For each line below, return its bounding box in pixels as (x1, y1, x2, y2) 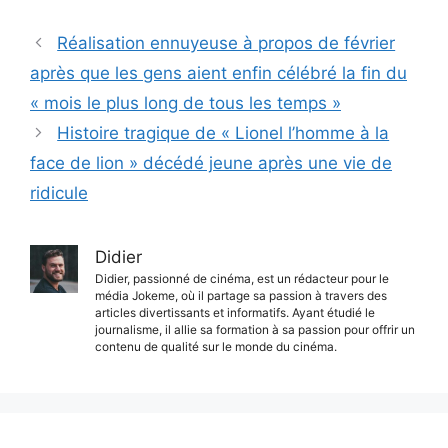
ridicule (30, 182, 88, 203)
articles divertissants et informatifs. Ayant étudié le (95, 304, 375, 320)
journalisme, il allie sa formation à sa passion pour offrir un (95, 321, 415, 337)
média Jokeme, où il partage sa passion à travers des (95, 287, 387, 303)
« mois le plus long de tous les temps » (30, 92, 341, 113)
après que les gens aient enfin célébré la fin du (30, 62, 407, 83)
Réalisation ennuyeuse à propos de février (57, 32, 396, 53)
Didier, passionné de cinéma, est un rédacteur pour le (95, 270, 389, 286)
